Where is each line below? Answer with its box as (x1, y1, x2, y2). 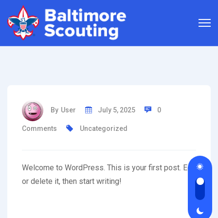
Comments (22, 125, 58, 132)
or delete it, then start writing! (22, 177, 122, 186)
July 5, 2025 (96, 106, 137, 114)
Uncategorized (80, 125, 127, 132)
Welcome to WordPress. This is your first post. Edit (22, 163, 196, 172)
